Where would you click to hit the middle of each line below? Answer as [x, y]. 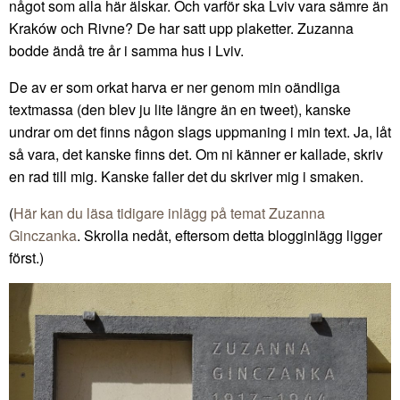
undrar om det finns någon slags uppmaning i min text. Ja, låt [200, 131]
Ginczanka [43, 235]
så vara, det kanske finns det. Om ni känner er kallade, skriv [196, 154]
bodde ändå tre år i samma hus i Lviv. [126, 50]
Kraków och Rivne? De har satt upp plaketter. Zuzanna [181, 28]
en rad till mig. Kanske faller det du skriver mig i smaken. [186, 176]
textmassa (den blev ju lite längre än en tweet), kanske [180, 109]
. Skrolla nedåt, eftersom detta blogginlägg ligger [229, 235]
